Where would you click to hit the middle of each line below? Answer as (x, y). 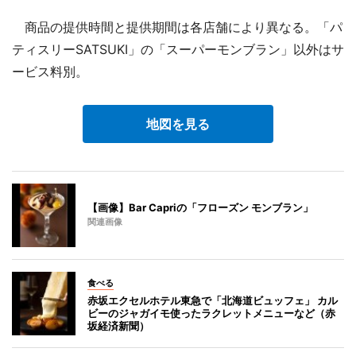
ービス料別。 (50, 71)
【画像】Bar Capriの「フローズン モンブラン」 (200, 207)
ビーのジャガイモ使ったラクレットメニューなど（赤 (211, 313)
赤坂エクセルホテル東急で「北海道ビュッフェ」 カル (213, 300)
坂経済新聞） (118, 325)
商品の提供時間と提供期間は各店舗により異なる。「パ (177, 27)
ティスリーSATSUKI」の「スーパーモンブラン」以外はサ (178, 49)
